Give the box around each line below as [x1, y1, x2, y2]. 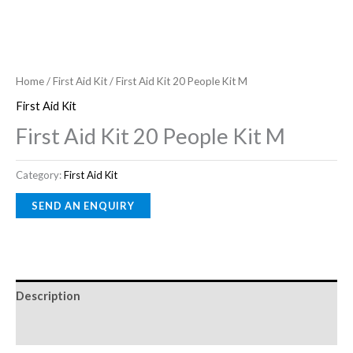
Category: [16, 169, 64, 182]
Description [16, 289, 80, 303]
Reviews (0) [16, 321, 78, 336]
